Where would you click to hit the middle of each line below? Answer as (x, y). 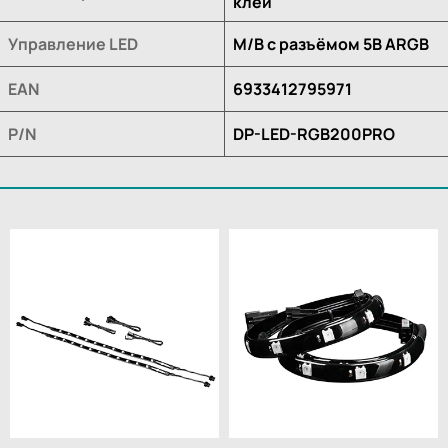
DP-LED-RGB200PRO (314, 133)
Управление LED (73, 43)
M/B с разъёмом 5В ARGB (331, 43)
